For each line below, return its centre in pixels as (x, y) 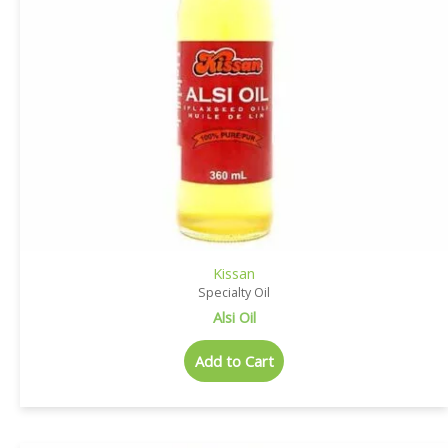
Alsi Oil (234, 316)
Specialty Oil (234, 293)
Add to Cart (234, 361)
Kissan (234, 273)
